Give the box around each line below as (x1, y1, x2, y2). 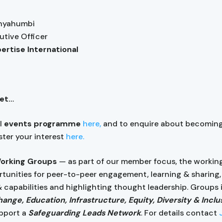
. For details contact (141, 208, 219, 218)
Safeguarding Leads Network (28, 208, 141, 218)
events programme (4, 118, 81, 129)
